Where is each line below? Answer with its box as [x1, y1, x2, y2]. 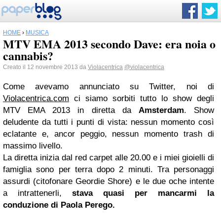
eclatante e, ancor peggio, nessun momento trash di [3, 129, 214, 139]
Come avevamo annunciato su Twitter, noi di [3, 82, 214, 91]
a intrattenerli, [3, 188, 72, 198]
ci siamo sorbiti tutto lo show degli [69, 94, 214, 103]
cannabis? [3, 47, 53, 64]
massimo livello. [3, 141, 63, 150]
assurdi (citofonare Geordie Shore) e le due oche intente [3, 177, 214, 186]
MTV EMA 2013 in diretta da [3, 106, 139, 115]
